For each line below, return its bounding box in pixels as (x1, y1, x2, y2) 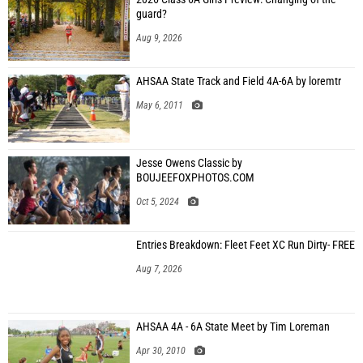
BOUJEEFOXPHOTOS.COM (136, 171, 254, 185)
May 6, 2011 (136, 100, 183, 111)
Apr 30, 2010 (136, 345, 186, 357)
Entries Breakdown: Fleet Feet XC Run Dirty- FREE (136, 238, 355, 252)
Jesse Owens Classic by (136, 156, 242, 170)
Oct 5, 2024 (136, 196, 179, 207)
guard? (136, 7, 167, 21)
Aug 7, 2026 (136, 263, 182, 275)
